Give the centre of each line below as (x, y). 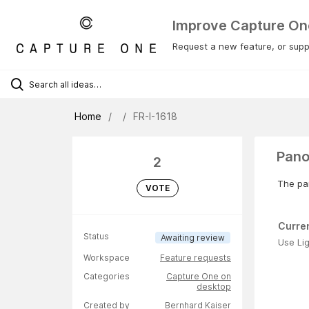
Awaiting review (193, 238)
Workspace (107, 258)
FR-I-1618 (155, 117)
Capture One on (199, 277)
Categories (107, 277)
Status (96, 237)
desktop (214, 287)
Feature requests (196, 258)
